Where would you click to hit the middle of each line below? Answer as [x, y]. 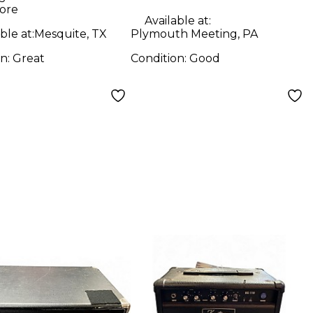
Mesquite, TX [70, 34]
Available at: [177, 20]
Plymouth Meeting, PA [194, 34]
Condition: [160, 58]
